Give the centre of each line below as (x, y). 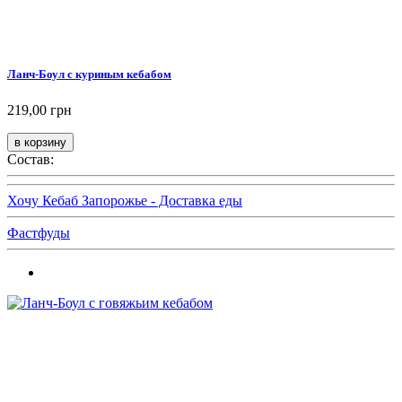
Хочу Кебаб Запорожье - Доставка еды (125, 200)
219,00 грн (39, 109)
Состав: (31, 159)
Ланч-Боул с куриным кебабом (89, 74)
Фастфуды (39, 232)
